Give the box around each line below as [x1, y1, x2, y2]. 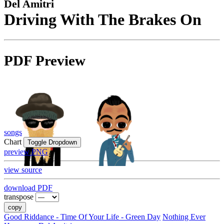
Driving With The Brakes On [4, 10, 201, 28]
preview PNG [4, 147, 48, 156]
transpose [4, 192, 33, 201]
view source [4, 165, 42, 174]
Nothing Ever [162, 212, 205, 221]
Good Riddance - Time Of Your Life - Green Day [4, 212, 160, 221]
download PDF [4, 183, 52, 192]
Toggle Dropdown [27, 138, 77, 146]
